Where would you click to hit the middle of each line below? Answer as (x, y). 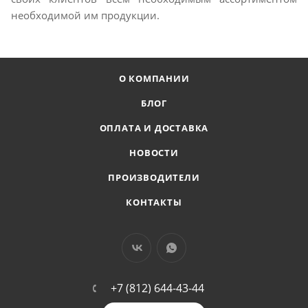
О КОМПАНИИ (154, 78)
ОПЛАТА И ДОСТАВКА (154, 128)
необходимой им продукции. (85, 15)
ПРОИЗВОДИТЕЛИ (154, 177)
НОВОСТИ (154, 153)
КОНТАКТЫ (154, 202)
